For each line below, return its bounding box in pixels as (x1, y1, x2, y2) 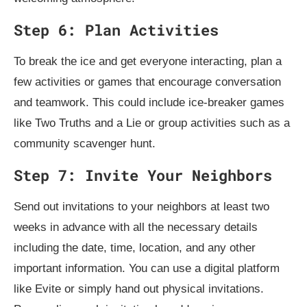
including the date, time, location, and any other (14, 241, 256, 254)
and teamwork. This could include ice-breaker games (14, 95, 284, 109)
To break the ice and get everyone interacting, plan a (14, 54, 282, 68)
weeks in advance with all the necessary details (14, 220, 258, 234)
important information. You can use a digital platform (14, 261, 280, 275)
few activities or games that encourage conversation (14, 75, 281, 88)
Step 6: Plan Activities (14, 19, 219, 40)
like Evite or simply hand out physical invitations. (14, 282, 264, 295)
